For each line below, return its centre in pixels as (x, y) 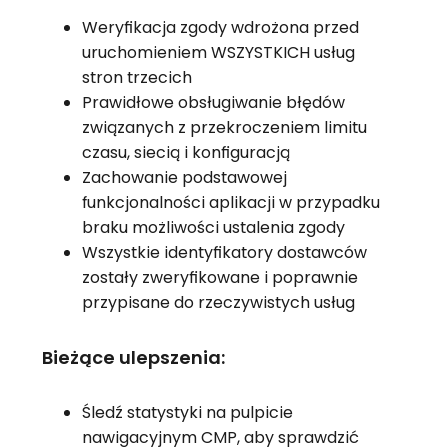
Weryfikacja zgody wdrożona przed (220, 28)
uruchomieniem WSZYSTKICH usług (218, 53)
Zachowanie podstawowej (184, 178)
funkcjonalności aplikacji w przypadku (230, 203)
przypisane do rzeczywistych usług (218, 303)
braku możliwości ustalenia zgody (213, 228)
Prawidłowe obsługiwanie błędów (213, 103)
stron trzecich (136, 78)
